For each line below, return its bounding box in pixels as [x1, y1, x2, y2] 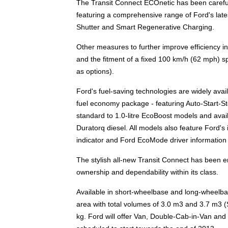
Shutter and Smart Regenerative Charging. [76, 23, 214, 32]
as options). [76, 67, 114, 76]
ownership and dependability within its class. [76, 168, 218, 177]
